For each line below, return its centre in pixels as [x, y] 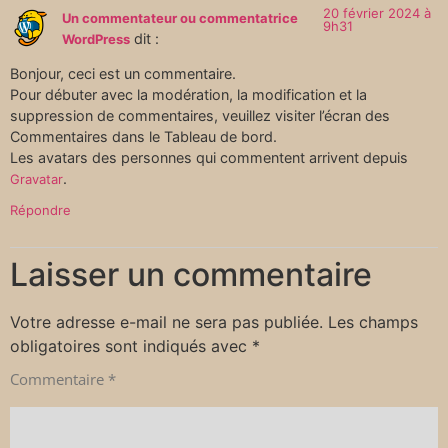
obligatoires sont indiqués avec [131, 345]
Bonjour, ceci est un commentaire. [123, 74]
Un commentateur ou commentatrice [180, 18]
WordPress [96, 39]
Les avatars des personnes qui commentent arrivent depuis [209, 158]
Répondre [40, 209]
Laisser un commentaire [191, 274]
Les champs [373, 321]
